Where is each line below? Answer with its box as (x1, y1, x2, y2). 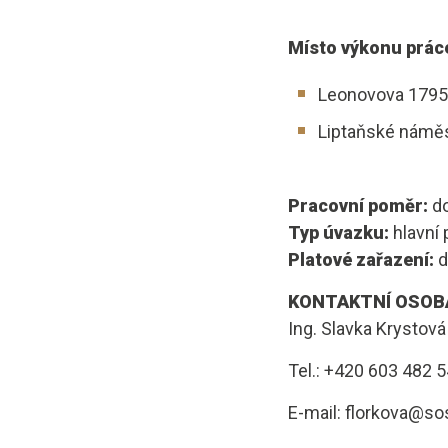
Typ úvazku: (288, 222, 389, 243)
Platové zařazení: (288, 249, 434, 270)
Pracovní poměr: (288, 195, 428, 216)
